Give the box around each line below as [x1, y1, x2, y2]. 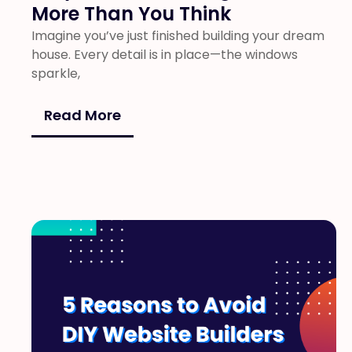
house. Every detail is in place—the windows [31, 46, 298, 64]
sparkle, [31, 64, 80, 82]
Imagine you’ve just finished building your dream [31, 27, 324, 45]
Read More [44, 105, 121, 125]
